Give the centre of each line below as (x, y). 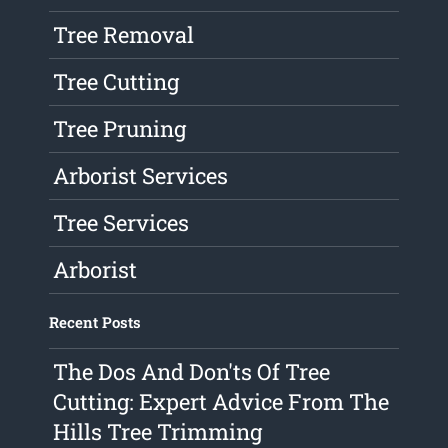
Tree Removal (124, 35)
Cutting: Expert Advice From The (221, 402)
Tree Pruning (120, 129)
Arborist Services (141, 176)
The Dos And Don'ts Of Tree (192, 372)
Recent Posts (95, 322)
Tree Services (121, 223)
